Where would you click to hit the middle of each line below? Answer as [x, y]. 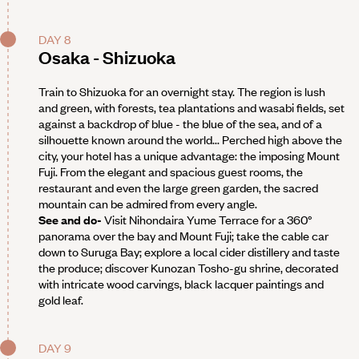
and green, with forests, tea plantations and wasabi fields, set [192, 108]
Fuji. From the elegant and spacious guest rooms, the [171, 172]
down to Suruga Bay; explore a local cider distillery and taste [189, 252]
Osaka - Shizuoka [107, 57]
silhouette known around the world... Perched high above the [190, 140]
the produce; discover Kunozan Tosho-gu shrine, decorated [188, 268]
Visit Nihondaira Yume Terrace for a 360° [207, 220]
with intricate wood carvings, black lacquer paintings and [181, 284]
